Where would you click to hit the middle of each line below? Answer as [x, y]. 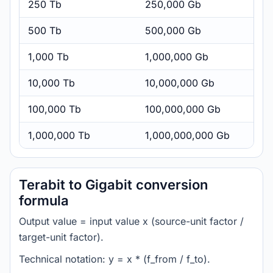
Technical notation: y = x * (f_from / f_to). [115, 259]
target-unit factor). [61, 237]
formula [44, 200]
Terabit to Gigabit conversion [113, 185]
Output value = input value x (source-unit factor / [131, 221]
